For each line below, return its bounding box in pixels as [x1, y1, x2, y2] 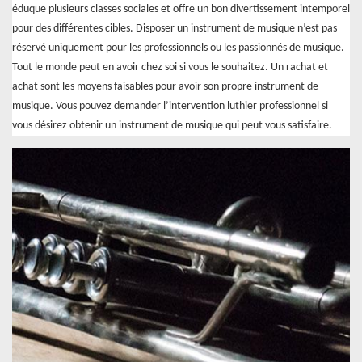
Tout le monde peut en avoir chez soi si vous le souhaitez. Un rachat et [12, 61, 328, 74]
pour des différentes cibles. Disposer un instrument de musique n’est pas [12, 22, 337, 35]
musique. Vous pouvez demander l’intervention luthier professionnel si [12, 99, 328, 112]
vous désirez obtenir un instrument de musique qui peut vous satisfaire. [12, 119, 332, 132]
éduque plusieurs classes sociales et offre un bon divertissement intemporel [12, 2, 350, 15]
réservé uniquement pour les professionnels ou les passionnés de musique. [12, 41, 344, 54]
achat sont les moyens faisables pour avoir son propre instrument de [12, 80, 318, 93]
